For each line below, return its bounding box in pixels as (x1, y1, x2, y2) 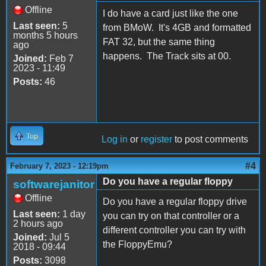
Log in (102, 134, 128, 144)
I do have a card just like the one (103, 8, 238, 18)
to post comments (172, 134, 248, 144)
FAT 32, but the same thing (103, 36, 215, 47)
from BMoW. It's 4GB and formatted (103, 22, 251, 33)
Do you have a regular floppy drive (103, 196, 247, 207)
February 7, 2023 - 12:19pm (10, 161, 109, 170)
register (141, 134, 172, 144)
